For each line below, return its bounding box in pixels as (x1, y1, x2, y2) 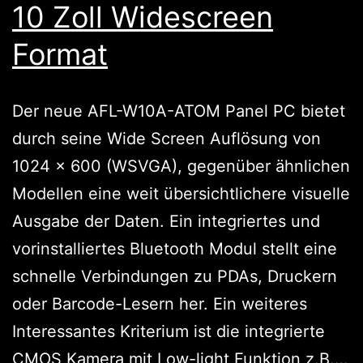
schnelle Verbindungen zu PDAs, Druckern (12, 266, 337, 286)
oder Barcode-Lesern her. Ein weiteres (12, 293, 307, 314)
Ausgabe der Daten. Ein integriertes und (12, 211, 320, 231)
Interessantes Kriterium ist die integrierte (12, 321, 325, 341)
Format (12, 36, 108, 72)
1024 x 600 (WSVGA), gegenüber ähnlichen (12, 156, 350, 176)
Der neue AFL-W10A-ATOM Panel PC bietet (12, 100, 345, 121)
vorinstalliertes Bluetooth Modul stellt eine (12, 238, 337, 258)
